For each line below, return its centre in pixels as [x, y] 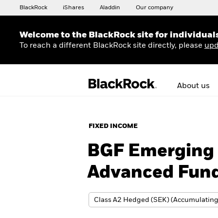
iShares [73, 8]
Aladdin [110, 8]
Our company [154, 8]
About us [193, 86]
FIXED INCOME [113, 126]
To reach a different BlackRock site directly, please [112, 45]
